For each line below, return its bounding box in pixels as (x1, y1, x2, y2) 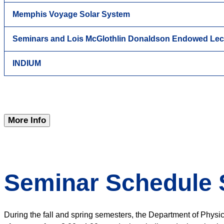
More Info (8, 115, 46, 125)
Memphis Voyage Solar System (12, 10, 130, 19)
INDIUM (12, 59, 41, 68)
